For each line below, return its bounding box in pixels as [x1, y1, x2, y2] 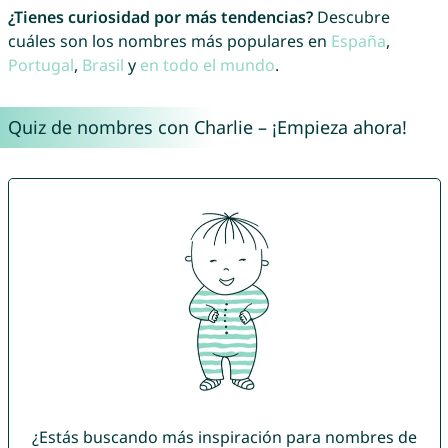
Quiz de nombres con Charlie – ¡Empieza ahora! [7, 115, 407, 140]
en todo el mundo [139, 54, 275, 77]
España [330, 30, 386, 53]
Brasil [81, 54, 124, 77]
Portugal [7, 54, 74, 77]
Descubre [312, 6, 390, 29]
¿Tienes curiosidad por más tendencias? [7, 6, 313, 29]
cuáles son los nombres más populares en [7, 30, 331, 53]
